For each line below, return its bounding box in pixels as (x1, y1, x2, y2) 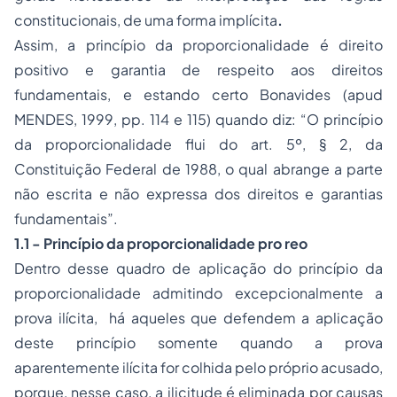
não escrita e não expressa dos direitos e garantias (14, 184, 383, 203)
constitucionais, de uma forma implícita (14, 11, 277, 29)
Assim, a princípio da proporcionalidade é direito (14, 35, 383, 54)
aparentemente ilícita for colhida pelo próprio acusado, (14, 358, 383, 377)
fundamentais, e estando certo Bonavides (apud (14, 85, 383, 104)
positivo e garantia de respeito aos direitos (14, 60, 383, 79)
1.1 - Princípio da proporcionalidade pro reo (14, 234, 307, 253)
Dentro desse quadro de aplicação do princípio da (14, 259, 383, 277)
